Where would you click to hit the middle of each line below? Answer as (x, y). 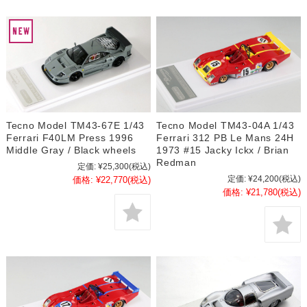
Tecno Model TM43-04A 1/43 (225, 126)
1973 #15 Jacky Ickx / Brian (223, 150)
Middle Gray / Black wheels (71, 150)
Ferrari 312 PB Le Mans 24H (225, 138)
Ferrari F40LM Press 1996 (70, 138)
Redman (176, 163)
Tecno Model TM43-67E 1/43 (75, 126)
